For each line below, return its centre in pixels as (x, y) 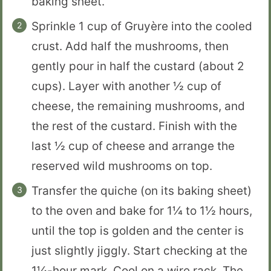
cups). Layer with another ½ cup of (126, 87)
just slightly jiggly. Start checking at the (139, 251)
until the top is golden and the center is (138, 231)
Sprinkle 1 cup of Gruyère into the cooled (142, 27)
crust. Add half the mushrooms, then (130, 47)
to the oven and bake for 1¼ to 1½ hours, (142, 211)
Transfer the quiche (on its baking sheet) (142, 191)
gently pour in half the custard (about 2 (138, 67)
